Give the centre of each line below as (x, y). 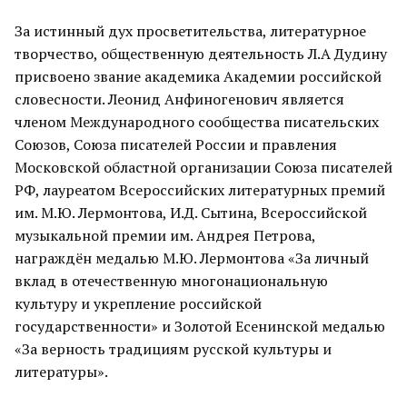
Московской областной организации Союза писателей (203, 167)
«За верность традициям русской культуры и (173, 349)
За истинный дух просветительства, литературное (190, 31)
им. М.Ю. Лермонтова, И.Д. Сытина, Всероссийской (191, 213)
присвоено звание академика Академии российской (198, 76)
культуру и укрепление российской (138, 303)
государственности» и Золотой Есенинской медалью (200, 326)
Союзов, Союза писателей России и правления (176, 144)
